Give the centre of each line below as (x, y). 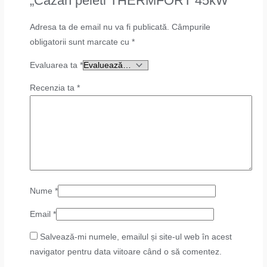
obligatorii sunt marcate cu (81, 42)
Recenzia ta (54, 88)
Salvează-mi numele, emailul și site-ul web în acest (136, 237)
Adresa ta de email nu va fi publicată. (100, 27)
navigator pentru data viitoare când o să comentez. (126, 252)
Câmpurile (191, 27)
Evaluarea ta (55, 65)
